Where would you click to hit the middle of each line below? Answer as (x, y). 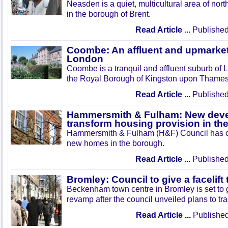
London (85, 59)
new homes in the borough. (116, 143)
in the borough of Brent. (109, 14)
